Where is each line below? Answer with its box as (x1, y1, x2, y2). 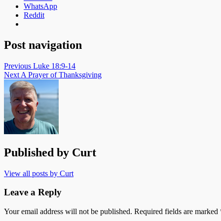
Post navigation (4, 38, 82, 51)
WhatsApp (24, 2, 57, 11)
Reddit (24, 11, 44, 20)
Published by (4, 146, 72, 159)
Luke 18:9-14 (33, 61, 75, 70)
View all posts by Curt (4, 169, 74, 178)
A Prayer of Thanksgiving (21, 70, 102, 79)
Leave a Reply (4, 187, 62, 198)
